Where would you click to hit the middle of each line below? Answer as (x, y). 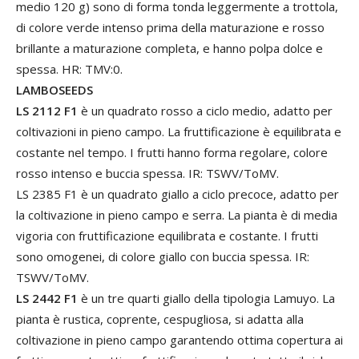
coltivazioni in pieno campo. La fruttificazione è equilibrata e (179, 132)
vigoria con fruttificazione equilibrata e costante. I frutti (167, 236)
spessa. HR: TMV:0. (69, 69)
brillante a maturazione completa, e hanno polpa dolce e (169, 48)
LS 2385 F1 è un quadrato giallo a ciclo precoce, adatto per (177, 194)
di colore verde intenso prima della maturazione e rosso (170, 28)
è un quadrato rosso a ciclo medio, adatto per (205, 111)
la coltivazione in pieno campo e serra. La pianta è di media (177, 215)
